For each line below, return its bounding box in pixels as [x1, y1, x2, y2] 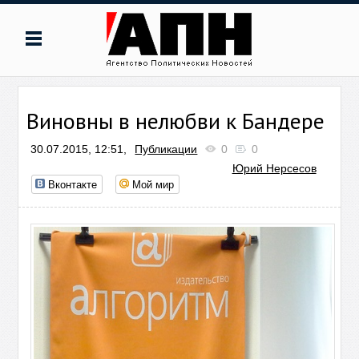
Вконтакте [48, 176, 98, 192]
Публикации [135, 143, 198, 155]
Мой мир [132, 176, 175, 192]
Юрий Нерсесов [232, 162, 317, 175]
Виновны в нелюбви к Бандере [26, 106, 325, 135]
